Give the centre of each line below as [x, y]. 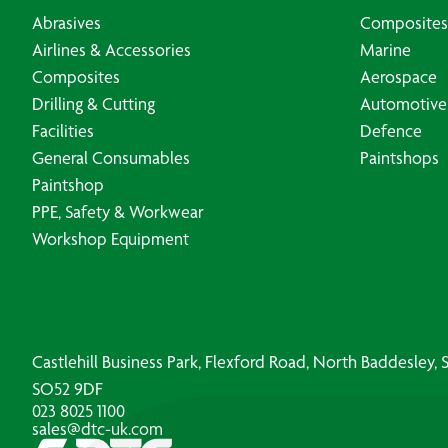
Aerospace [398, 76]
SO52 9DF [67, 388]
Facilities [63, 130]
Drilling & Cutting [93, 103]
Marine [385, 49]
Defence [391, 130]
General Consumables [111, 157]
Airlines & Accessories [111, 49]
